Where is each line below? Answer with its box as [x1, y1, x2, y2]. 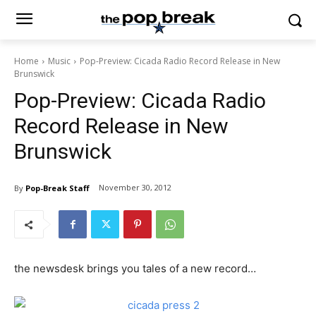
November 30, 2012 [99, 182, 171, 193]
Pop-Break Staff [25, 183, 90, 193]
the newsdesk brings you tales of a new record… [14, 262, 256, 275]
